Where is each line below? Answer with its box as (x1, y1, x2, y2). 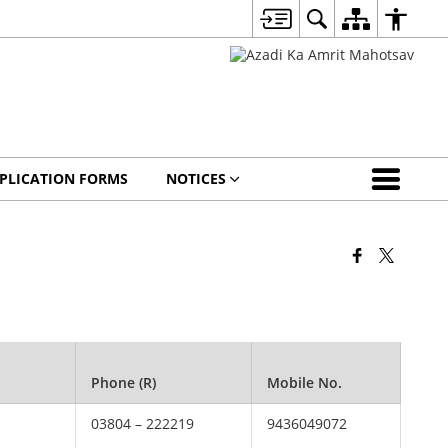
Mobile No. (267, 373, 343, 392)
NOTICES (165, 169, 226, 188)
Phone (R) (91, 373, 157, 392)
